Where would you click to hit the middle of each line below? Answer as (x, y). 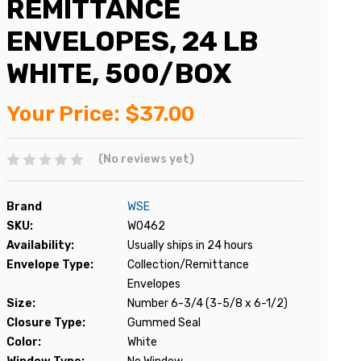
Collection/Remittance (188, 264)
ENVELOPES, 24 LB (132, 41)
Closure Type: (46, 322)
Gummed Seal (164, 322)
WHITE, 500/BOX (119, 74)
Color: (24, 342)
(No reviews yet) (146, 159)
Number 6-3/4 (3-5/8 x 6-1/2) (207, 303)
